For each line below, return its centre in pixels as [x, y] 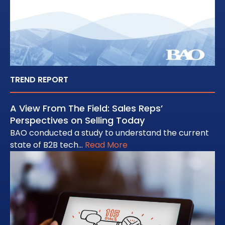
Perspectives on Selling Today [77, 121]
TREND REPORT [39, 80]
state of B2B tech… [47, 145]
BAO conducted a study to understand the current [109, 133]
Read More [106, 145]
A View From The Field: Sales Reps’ [86, 108]
